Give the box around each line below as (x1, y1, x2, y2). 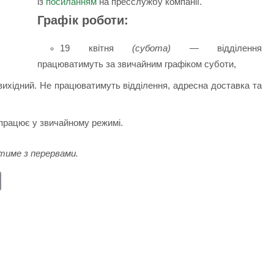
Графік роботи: (37, 13, 128, 27)
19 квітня (60, 43, 133, 54)
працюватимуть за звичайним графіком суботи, (37, 59, 236, 70)
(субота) (132, 43, 171, 54)
